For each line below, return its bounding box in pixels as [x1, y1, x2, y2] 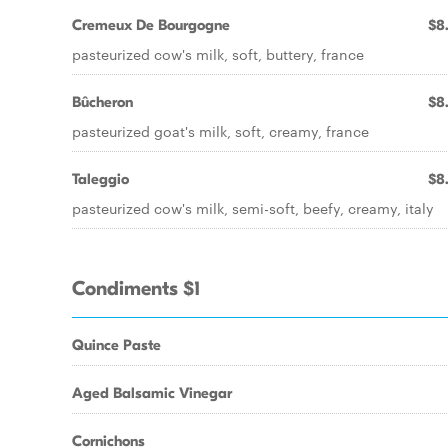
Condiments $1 [72, 277, 201, 301]
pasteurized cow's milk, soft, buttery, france [72, 44, 364, 64]
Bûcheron [72, 93, 133, 111]
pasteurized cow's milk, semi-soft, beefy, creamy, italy [72, 198, 434, 218]
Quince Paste [72, 336, 161, 354]
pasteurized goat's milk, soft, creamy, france [72, 121, 369, 141]
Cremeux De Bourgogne [72, 16, 230, 34]
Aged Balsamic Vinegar [72, 384, 232, 402]
